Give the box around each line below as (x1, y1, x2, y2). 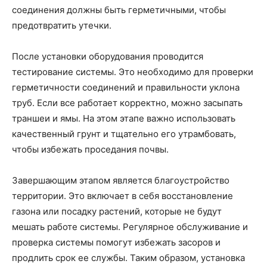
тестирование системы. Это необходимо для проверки (12, 66, 253, 77)
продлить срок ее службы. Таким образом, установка (12, 252, 245, 263)
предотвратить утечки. (12, 19, 111, 31)
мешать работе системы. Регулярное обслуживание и (12, 221, 248, 232)
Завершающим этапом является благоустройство (12, 174, 229, 186)
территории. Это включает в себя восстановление (12, 190, 233, 201)
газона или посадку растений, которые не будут (12, 205, 222, 217)
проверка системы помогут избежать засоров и (12, 236, 221, 248)
